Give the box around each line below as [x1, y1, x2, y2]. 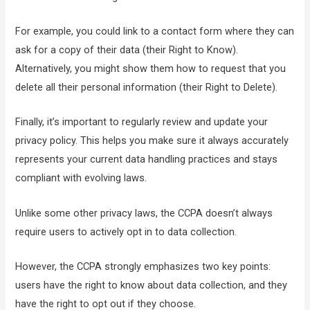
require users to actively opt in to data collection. [15, 225, 237, 238]
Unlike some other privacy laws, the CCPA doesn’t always [15, 206, 273, 219]
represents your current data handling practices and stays [15, 153, 278, 166]
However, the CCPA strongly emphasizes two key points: [15, 259, 271, 273]
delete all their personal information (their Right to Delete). [15, 80, 281, 93]
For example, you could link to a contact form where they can [15, 24, 295, 37]
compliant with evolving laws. [15, 172, 150, 185]
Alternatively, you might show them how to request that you [15, 62, 286, 75]
